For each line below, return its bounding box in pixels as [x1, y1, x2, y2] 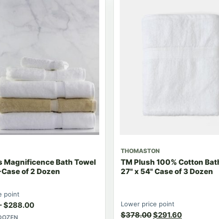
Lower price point [121, 199, 175, 208]
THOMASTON [121, 147, 160, 154]
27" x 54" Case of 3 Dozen [121, 166, 213, 176]
